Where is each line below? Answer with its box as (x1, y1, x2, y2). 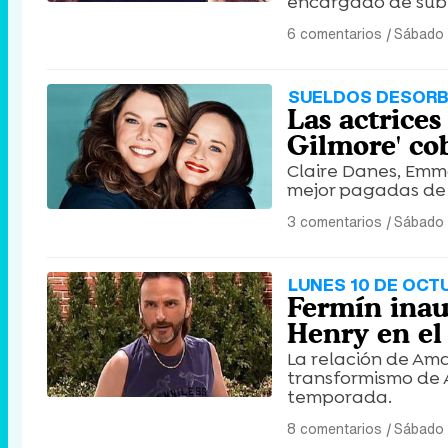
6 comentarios (287, 23, 382, 44)
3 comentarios (287, 211, 382, 232)
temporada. (287, 385, 392, 409)
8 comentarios (287, 418, 382, 439)
